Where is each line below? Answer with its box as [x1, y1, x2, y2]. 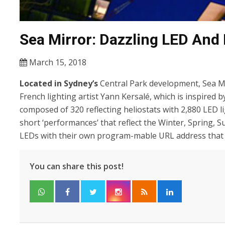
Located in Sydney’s [20, 78, 100, 89]
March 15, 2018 [27, 57, 86, 68]
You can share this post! [30, 161, 124, 172]
